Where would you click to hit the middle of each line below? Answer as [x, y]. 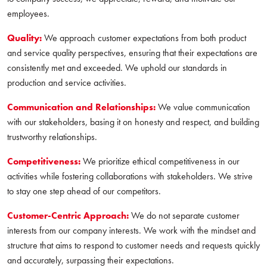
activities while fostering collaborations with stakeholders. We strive [130, 176]
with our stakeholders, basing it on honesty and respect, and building [133, 122]
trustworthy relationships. [52, 137]
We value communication [203, 107]
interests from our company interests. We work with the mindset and [131, 231]
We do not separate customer [184, 216]
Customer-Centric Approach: [68, 216]
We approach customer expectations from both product [144, 38]
